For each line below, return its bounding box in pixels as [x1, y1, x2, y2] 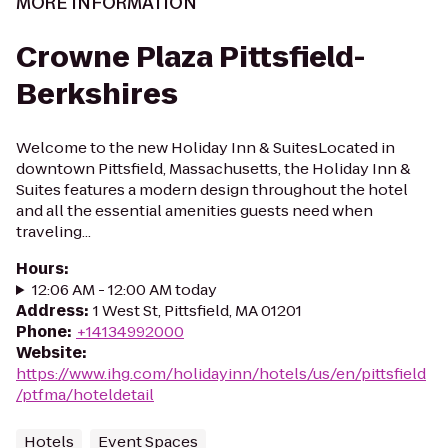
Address [16, 300, 84, 321]
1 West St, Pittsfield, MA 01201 [93, 300, 302, 321]
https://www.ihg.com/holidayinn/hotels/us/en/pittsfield [16, 363, 426, 384]
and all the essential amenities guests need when [16, 200, 373, 221]
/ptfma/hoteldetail [16, 384, 154, 405]
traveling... [16, 221, 91, 242]
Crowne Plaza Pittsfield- [16, 38, 365, 77]
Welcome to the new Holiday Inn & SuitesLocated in [16, 137, 395, 158]
